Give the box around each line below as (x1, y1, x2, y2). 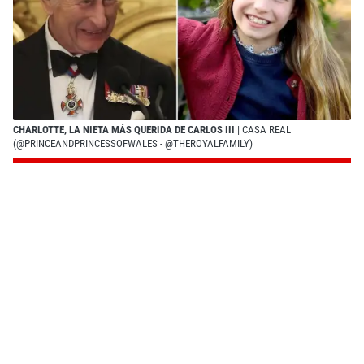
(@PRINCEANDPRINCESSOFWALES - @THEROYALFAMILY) (13, 136, 253, 149)
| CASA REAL (235, 123, 291, 136)
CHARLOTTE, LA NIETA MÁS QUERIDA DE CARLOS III (13, 123, 235, 136)
